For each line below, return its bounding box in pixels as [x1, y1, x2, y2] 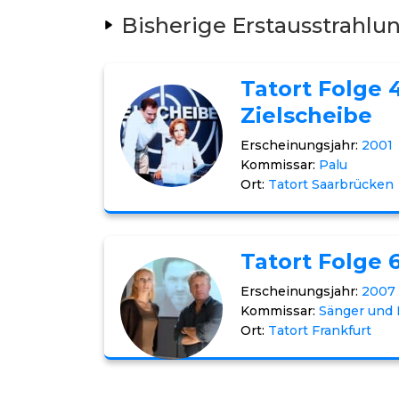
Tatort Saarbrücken [268, 176, 394, 192]
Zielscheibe [240, 102, 372, 128]
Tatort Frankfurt [268, 322, 371, 338]
